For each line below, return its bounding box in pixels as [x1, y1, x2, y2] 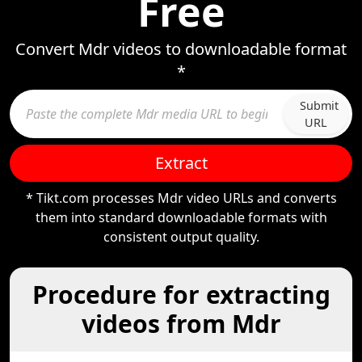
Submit [300, 98, 339, 113]
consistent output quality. [103, 228, 259, 246]
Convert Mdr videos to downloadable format [15, 38, 347, 60]
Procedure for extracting [32, 278, 330, 311]
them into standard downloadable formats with [35, 208, 327, 226]
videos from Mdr [81, 307, 281, 340]
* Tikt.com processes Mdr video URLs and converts [25, 189, 337, 207]
